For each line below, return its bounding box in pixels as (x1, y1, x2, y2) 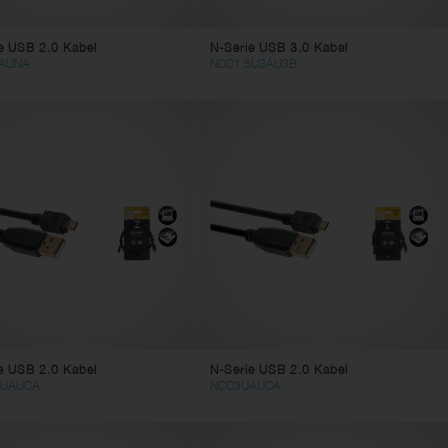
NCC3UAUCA (209, 377, 281, 393)
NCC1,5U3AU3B (209, 55, 297, 71)
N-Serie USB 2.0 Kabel (209, 361, 348, 377)
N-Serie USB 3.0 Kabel (209, 39, 348, 55)
